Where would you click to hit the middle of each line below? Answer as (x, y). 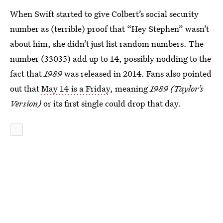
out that (26, 88)
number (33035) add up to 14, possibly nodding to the (111, 58)
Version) (27, 103)
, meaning (130, 88)
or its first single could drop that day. (112, 103)
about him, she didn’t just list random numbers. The (107, 43)
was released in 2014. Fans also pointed (138, 73)
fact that (27, 73)
